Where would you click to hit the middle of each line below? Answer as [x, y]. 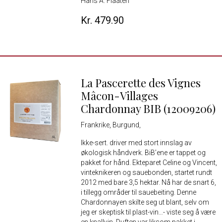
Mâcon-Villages [119, 96]
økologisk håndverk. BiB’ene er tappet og [143, 153]
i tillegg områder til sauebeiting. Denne [138, 193]
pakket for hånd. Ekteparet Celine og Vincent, [149, 163]
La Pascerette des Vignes [140, 83]
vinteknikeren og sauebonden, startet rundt [146, 173]
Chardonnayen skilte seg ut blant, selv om [145, 202]
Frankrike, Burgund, [111, 125]
